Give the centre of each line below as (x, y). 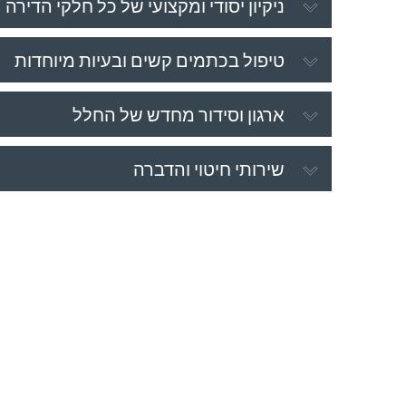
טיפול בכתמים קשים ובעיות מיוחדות (149, 59)
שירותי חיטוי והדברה (208, 168)
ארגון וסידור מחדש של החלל (178, 114)
